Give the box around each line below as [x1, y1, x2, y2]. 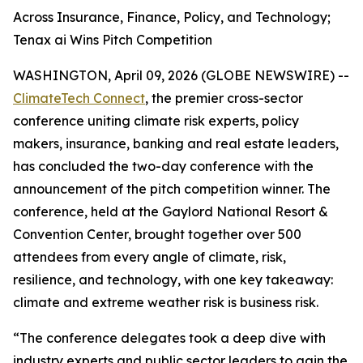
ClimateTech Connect [13, 90, 145, 106]
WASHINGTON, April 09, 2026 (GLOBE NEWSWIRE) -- [13, 67, 349, 83]
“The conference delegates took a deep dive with [13, 330, 326, 346]
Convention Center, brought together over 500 [13, 226, 301, 242]
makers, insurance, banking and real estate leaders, [13, 135, 339, 152]
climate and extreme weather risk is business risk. [13, 294, 318, 310]
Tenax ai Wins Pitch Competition [13, 32, 212, 48]
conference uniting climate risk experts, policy [13, 113, 299, 129]
